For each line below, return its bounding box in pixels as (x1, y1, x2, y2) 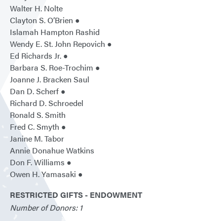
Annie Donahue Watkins (10, 145, 94, 156)
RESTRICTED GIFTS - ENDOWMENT (10, 189, 142, 201)
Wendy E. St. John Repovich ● (10, 38, 112, 50)
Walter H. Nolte (10, 2, 63, 14)
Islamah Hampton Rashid (10, 26, 100, 38)
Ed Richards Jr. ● (10, 50, 68, 62)
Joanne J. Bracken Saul (10, 74, 89, 85)
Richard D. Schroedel (10, 97, 83, 109)
